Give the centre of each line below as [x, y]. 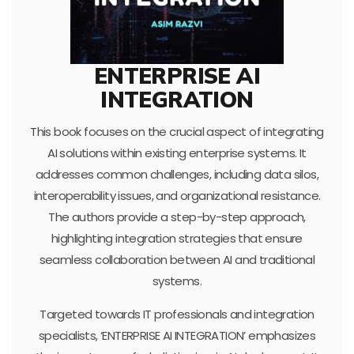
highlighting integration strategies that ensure [177, 239]
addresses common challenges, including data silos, [177, 175]
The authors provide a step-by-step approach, [177, 217]
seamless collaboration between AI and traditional [177, 260]
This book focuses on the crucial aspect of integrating [177, 132]
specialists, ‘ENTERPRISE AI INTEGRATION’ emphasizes [177, 336]
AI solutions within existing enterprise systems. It [177, 153]
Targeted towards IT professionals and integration [177, 314]
